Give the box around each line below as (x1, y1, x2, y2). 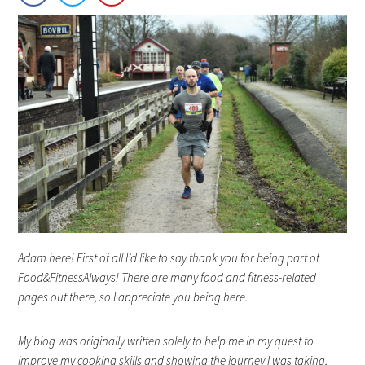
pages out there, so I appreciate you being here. (18, 289, 248, 306)
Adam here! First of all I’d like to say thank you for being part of (18, 250, 320, 266)
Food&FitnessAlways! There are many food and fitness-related (18, 270, 317, 286)
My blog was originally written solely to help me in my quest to (18, 333, 314, 350)
